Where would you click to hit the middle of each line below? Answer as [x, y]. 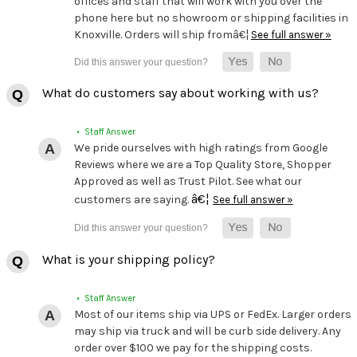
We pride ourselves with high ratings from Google [200, 148]
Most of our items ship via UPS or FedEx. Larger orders [212, 314]
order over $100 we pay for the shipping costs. [192, 347]
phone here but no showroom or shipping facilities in [211, 18]
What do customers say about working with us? [180, 93]
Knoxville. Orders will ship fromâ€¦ [162, 35]
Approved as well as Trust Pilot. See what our [188, 182]
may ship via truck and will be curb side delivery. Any [207, 331]
